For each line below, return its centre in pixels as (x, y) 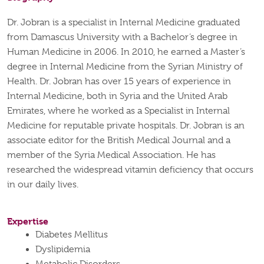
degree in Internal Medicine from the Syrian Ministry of (125, 67)
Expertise (28, 222)
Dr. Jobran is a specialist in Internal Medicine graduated (123, 23)
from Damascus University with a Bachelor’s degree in (122, 37)
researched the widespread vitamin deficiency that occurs (130, 170)
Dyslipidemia (63, 250)
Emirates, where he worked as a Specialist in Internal (118, 111)
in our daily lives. (43, 185)
